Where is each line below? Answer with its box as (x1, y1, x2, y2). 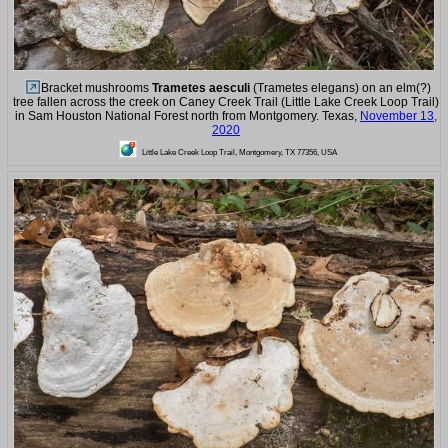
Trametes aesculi (151, 81, 250, 96)
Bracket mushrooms (40, 81, 152, 96)
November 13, (360, 109, 437, 124)
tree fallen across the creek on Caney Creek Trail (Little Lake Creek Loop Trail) (13, 95, 439, 110)
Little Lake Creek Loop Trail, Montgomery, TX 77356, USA (141, 147, 337, 158)
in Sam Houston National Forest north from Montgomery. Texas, (15, 109, 360, 124)
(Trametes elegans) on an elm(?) (249, 81, 431, 96)
